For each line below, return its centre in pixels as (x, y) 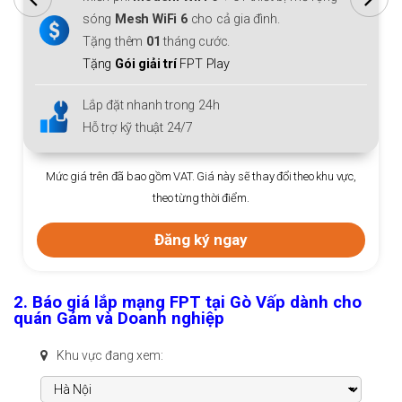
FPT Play (212, 57)
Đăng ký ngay (210, 232)
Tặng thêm (124, 34)
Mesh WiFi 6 (162, 12)
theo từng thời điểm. (210, 190)
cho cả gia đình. (244, 12)
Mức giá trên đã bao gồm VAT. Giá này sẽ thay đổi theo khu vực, (210, 169)
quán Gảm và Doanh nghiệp (121, 318)
